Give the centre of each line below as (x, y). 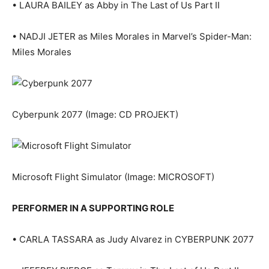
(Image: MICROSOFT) (169, 177)
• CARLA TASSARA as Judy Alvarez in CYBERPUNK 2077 (133, 240)
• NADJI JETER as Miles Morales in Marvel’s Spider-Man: (132, 37)
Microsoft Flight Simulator (68, 177)
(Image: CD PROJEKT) (132, 115)
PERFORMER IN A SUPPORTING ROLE (93, 208)
